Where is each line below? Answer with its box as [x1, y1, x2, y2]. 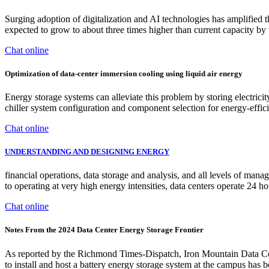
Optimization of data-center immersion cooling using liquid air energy [5, 68, 243, 78]
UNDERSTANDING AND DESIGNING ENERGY [5, 147, 169, 157]
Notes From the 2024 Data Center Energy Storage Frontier [5, 225, 204, 235]
